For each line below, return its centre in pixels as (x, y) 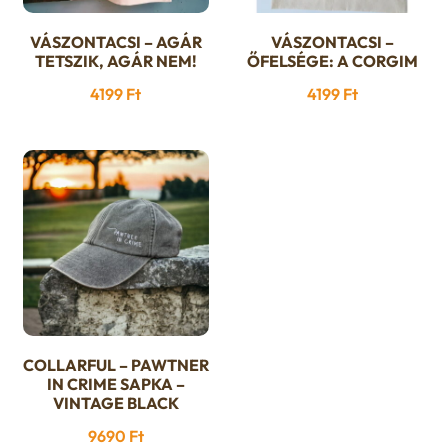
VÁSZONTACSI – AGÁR (115, 41)
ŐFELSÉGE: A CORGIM (332, 60)
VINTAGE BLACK (115, 403)
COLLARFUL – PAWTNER (115, 365)
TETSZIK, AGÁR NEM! (115, 60)
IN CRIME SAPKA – (115, 384)
